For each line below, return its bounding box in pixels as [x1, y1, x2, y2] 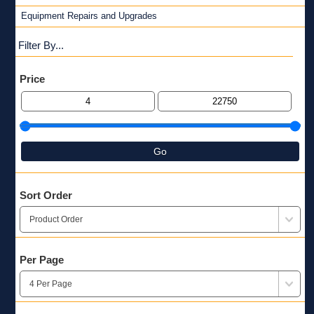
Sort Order [19, 189, 72, 202]
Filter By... [18, 39, 64, 52]
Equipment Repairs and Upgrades [20, 11, 157, 22]
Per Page [19, 254, 64, 266]
